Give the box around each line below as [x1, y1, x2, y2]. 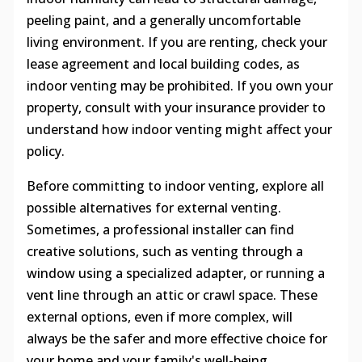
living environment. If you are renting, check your [26, 32, 327, 51]
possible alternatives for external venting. [26, 198, 281, 217]
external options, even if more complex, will [26, 307, 293, 326]
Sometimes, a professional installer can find [26, 220, 294, 238]
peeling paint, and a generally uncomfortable [26, 11, 301, 29]
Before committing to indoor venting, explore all [26, 176, 324, 195]
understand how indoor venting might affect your [26, 120, 332, 138]
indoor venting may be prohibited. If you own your [26, 76, 333, 95]
